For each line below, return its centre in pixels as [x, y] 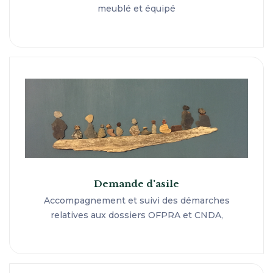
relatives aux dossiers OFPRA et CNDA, [136, 215]
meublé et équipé [136, 8]
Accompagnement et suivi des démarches [136, 200]
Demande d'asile [136, 183]
